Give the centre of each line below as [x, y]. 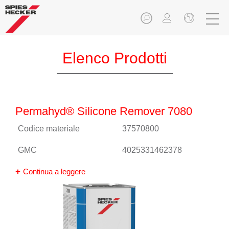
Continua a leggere [54, 171]
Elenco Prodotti [114, 58]
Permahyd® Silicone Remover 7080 [104, 111]
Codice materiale [49, 129]
